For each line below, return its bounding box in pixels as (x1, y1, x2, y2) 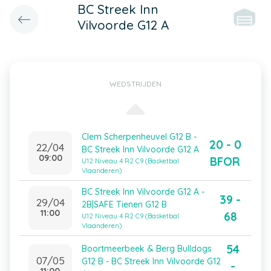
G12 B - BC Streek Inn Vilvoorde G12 (82, 255, 221, 267)
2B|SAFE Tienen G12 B (82, 199, 167, 210)
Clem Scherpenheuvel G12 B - (82, 131, 197, 142)
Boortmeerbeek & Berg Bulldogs (82, 243, 212, 254)
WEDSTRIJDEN (109, 79, 162, 88)
